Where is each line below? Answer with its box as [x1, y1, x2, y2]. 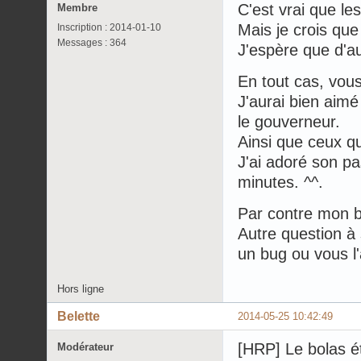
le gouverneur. [238, 112, 340, 131]
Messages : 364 [57, 36, 127, 48]
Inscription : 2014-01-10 [57, 21, 161, 33]
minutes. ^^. [238, 172, 323, 191]
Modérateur [57, 340, 114, 353]
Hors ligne [57, 282, 104, 295]
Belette [57, 309, 100, 323]
